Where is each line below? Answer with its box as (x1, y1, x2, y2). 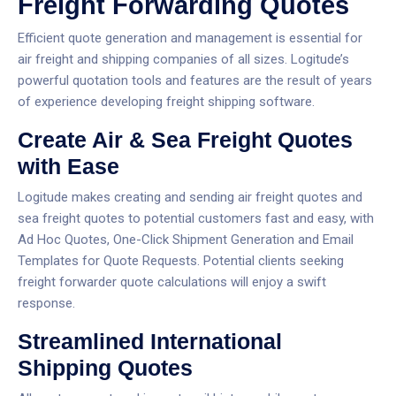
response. (18, 295, 75, 311)
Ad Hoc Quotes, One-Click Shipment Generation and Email (18, 232, 354, 247)
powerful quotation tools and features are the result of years (18, 72, 372, 88)
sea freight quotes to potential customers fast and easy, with (18, 210, 374, 226)
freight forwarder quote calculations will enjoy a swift (18, 274, 326, 290)
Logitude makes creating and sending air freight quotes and (18, 189, 362, 205)
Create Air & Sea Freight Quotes (18, 127, 353, 152)
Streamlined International (18, 329, 282, 354)
